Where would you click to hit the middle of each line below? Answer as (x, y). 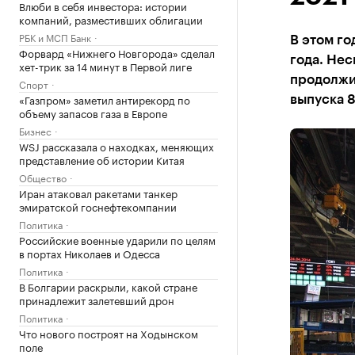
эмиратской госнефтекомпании (98, 206)
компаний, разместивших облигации (111, 19)
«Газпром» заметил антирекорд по (105, 99)
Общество (43, 177)
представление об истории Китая (102, 159)
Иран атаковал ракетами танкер (98, 193)
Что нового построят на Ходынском (109, 333)
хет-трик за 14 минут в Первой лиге (105, 66)
